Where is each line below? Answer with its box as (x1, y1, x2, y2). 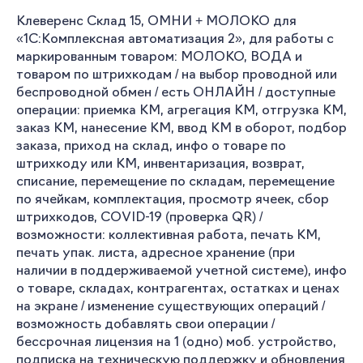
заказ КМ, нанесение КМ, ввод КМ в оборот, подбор (16, 122, 347, 135)
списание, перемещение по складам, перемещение (16, 176, 335, 189)
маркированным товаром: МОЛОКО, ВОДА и (16, 51, 302, 64)
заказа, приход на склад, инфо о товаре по (16, 140, 286, 153)
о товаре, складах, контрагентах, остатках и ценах (16, 283, 340, 296)
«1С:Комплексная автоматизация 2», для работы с (16, 33, 334, 46)
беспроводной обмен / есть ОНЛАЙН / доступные (16, 87, 335, 100)
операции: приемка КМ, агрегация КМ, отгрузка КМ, (16, 105, 347, 117)
